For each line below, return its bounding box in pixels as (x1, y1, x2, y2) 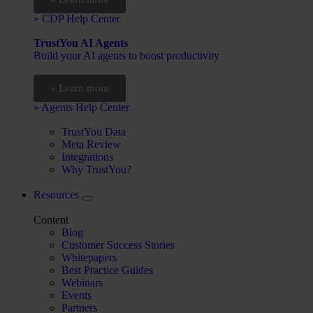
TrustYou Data (61, 126, 126, 138)
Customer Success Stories (61, 239, 175, 251)
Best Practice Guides (61, 264, 153, 276)
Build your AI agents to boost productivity (34, 50, 219, 61)
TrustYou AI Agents (34, 37, 128, 49)
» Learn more (50, 82, 109, 94)
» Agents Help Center (34, 101, 129, 113)
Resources (34, 189, 82, 201)
